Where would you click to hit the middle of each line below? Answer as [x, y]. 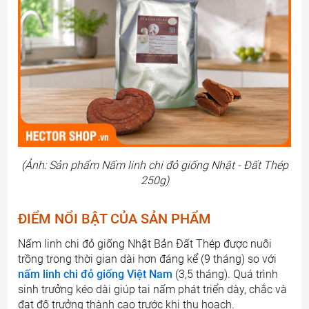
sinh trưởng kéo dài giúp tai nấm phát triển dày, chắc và [153, 290]
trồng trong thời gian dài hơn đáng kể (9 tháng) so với [148, 259]
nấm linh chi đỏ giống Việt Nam [96, 275]
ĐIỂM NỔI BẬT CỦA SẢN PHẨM [115, 219]
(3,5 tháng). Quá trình [226, 275]
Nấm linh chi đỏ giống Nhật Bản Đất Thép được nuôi [145, 244]
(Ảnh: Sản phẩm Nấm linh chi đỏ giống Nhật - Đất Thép [154, 166]
